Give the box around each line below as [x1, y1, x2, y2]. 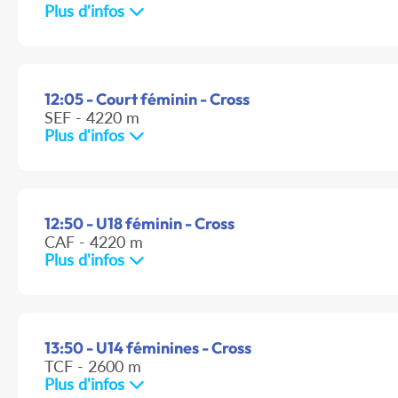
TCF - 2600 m [44, 356, 141, 377]
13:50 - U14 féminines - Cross [44, 338, 251, 359]
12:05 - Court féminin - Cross [44, 89, 250, 110]
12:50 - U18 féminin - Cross [44, 213, 235, 235]
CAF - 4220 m [44, 232, 143, 252]
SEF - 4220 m [44, 107, 139, 128]
